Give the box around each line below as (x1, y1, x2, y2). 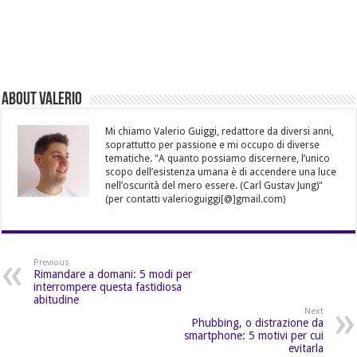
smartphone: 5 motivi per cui (183, 328, 324, 342)
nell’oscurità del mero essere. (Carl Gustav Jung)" (105, 179, 326, 191)
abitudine (33, 292, 80, 306)
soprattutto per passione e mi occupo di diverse (105, 139, 320, 151)
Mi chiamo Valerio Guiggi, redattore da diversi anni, (105, 125, 335, 137)
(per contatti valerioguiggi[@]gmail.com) (105, 193, 286, 205)
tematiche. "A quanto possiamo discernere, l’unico (105, 152, 331, 164)
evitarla (288, 341, 324, 355)
